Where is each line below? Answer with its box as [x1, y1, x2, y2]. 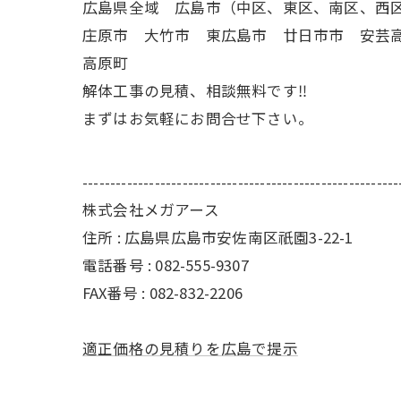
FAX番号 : [82, 282, 149, 303]
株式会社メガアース [82, 199, 219, 220]
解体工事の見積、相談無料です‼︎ [82, 80, 307, 101]
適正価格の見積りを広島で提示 [82, 337, 298, 359]
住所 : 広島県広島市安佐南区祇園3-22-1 [82, 226, 354, 248]
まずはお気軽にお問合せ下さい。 [82, 107, 313, 129]
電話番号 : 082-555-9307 [82, 254, 249, 276]
